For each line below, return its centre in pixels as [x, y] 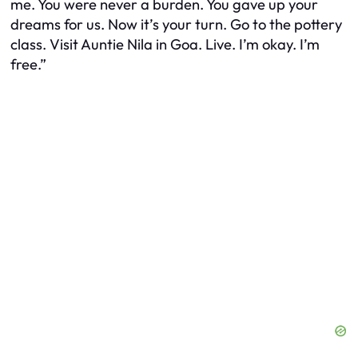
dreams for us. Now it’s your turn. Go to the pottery [176, 25]
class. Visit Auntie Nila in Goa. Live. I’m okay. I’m [165, 45]
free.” [28, 65]
